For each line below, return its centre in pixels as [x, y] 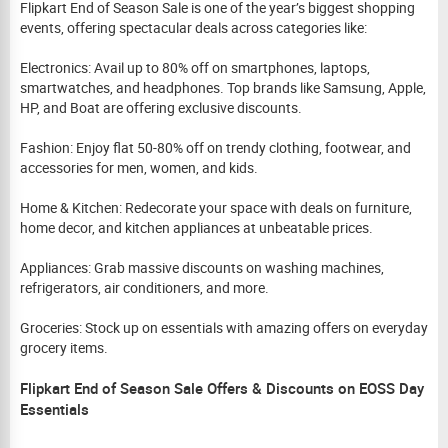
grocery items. [64, 347]
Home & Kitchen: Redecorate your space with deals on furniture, [216, 207]
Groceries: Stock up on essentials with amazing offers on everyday [224, 327]
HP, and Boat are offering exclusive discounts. [161, 107]
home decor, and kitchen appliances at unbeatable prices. [196, 227]
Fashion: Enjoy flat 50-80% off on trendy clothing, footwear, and [215, 147]
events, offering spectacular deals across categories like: [193, 27]
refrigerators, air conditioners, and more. [144, 287]
